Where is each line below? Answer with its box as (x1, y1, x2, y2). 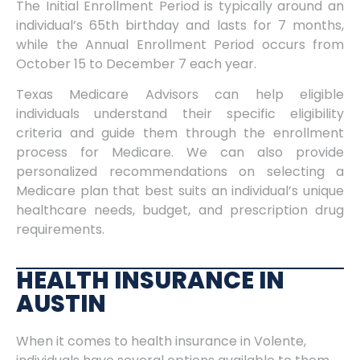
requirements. (16, 220, 104, 239)
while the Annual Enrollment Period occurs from (16, 35, 344, 54)
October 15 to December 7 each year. (16, 54, 256, 73)
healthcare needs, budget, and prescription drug (16, 201, 344, 220)
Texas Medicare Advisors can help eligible (16, 85, 344, 104)
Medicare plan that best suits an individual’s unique (16, 182, 344, 201)
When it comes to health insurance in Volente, (16, 331, 306, 350)
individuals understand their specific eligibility (16, 104, 344, 124)
